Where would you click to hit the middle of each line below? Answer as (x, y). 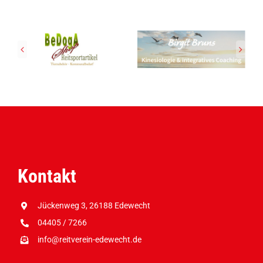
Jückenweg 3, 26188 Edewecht (94, 205)
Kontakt (47, 176)
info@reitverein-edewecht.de (89, 240)
